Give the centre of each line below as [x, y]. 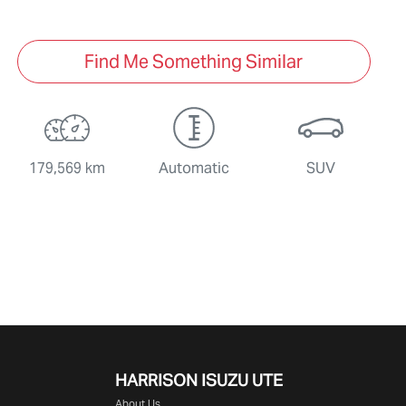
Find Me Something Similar [194, 62]
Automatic [193, 169]
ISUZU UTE [242, 381]
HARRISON [158, 381]
